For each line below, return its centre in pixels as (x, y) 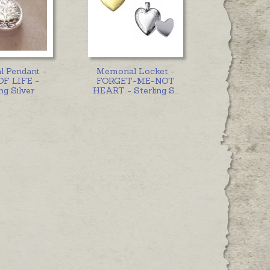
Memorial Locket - (135, 71)
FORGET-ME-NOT (135, 80)
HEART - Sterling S (133, 90)
